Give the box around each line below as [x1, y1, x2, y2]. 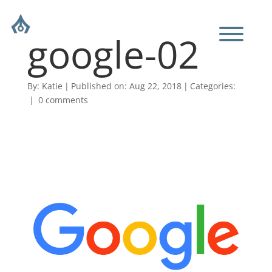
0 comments [38, 94, 88, 106]
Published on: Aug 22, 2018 [70, 80, 182, 92]
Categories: [189, 80, 236, 92]
